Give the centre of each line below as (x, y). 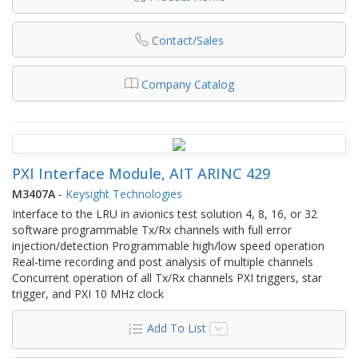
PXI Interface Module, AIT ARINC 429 (141, 173)
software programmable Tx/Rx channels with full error (152, 229)
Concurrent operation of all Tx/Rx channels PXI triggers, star (167, 277)
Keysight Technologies (124, 193)
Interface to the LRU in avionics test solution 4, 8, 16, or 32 (165, 213)
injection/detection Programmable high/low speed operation (168, 245)
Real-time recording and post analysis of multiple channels (163, 261)
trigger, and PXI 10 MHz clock (88, 293)
